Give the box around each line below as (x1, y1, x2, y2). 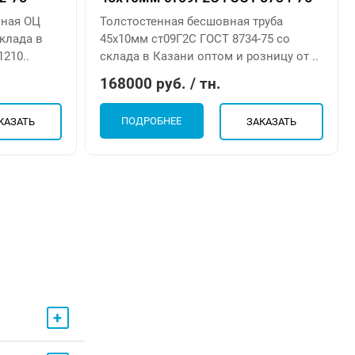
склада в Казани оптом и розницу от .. (100, 48, 319, 63)
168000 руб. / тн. (100, 74, 222, 93)
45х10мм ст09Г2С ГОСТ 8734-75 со (100, 31, 291, 46)
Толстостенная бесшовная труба (100, 13, 284, 29)
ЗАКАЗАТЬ (246, 115, 296, 128)
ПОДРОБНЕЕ (121, 114, 182, 127)
